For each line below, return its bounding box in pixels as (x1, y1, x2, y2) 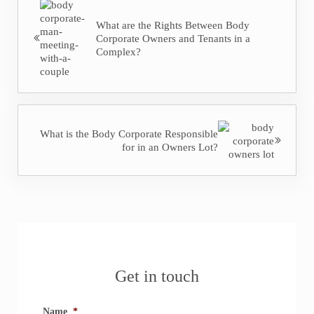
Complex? (95, 45, 141, 57)
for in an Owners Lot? (122, 141, 218, 153)
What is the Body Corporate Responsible (40, 128, 218, 140)
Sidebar (16, 224, 69, 243)
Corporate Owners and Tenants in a (95, 32, 250, 44)
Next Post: (16, 106, 62, 118)
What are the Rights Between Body (95, 18, 250, 31)
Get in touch (114, 267, 199, 286)
